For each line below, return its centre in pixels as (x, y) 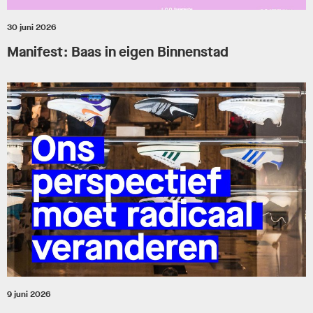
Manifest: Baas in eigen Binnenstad (118, 52)
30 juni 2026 (31, 27)
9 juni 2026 (29, 294)
